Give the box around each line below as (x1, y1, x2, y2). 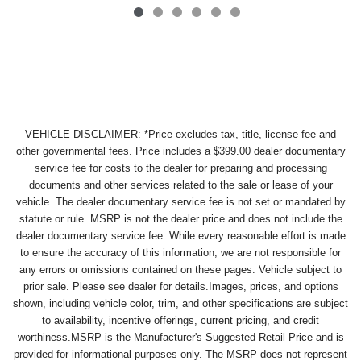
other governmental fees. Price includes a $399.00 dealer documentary (15, 145, 346, 158)
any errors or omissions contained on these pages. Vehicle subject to (19, 263, 342, 276)
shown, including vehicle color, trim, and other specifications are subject (13, 297, 348, 310)
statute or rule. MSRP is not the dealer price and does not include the (19, 213, 342, 226)
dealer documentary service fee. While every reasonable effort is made (15, 230, 346, 243)
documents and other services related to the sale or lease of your (28, 179, 333, 192)
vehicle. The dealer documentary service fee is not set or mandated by (15, 196, 346, 209)
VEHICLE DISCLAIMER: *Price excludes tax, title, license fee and (25, 128, 336, 141)
